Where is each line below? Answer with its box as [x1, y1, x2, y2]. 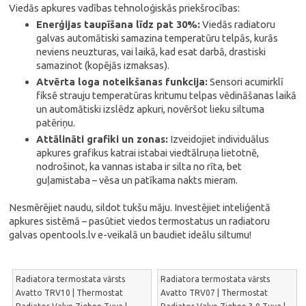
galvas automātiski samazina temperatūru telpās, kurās [36, 32, 279, 44]
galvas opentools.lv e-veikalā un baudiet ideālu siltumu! [9, 229, 252, 240]
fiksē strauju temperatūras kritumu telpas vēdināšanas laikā [36, 89, 297, 101]
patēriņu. [36, 117, 76, 128]
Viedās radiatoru [200, 18, 276, 30]
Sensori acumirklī [208, 76, 284, 87]
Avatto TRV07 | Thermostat [161, 288, 268, 297]
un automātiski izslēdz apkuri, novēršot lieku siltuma [36, 103, 265, 115]
